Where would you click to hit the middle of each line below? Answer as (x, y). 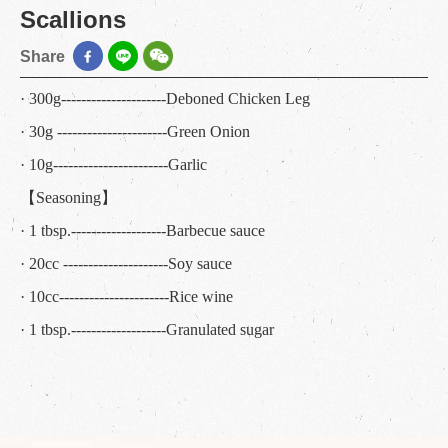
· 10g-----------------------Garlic (113, 165)
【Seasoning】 (68, 198)
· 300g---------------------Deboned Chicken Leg (165, 99)
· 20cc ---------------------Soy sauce (126, 264)
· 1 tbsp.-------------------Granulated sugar (147, 330)
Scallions (73, 20)
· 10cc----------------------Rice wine (126, 297)
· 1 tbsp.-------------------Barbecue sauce (142, 231)
